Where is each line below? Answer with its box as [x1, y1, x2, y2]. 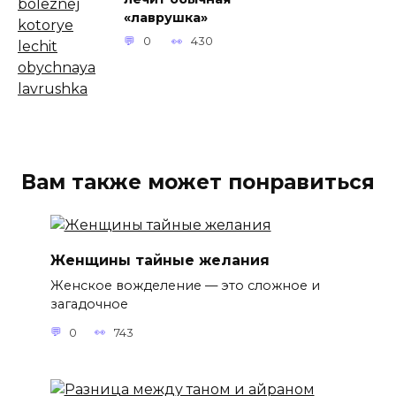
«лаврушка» [124, 10, 208, 27]
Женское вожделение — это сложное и [49, 277, 320, 293]
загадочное [49, 295, 128, 312]
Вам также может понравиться [21, 169, 375, 194]
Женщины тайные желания [49, 251, 270, 269]
